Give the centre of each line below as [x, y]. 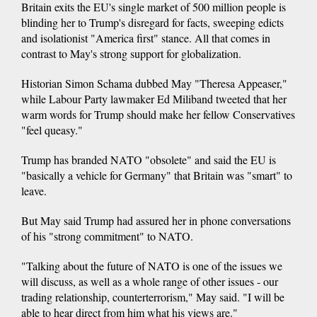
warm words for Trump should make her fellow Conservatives [158, 114]
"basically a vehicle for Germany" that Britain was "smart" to [157, 175]
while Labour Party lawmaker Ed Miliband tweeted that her [154, 98]
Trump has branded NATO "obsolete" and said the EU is [149, 159]
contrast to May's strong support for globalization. [131, 53]
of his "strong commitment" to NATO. [107, 236]
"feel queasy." [52, 129]
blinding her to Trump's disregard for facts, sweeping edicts [152, 22]
